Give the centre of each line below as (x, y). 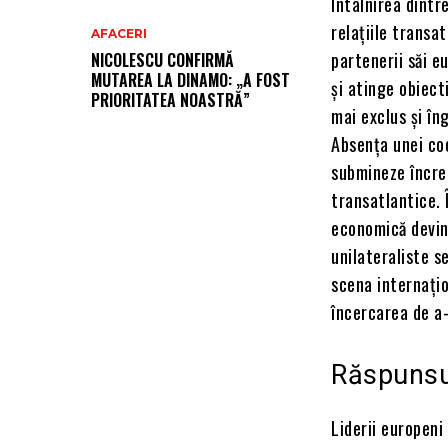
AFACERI (119, 34)
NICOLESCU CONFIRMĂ (162, 60)
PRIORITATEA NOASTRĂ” (170, 100)
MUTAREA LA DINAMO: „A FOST (190, 80)
